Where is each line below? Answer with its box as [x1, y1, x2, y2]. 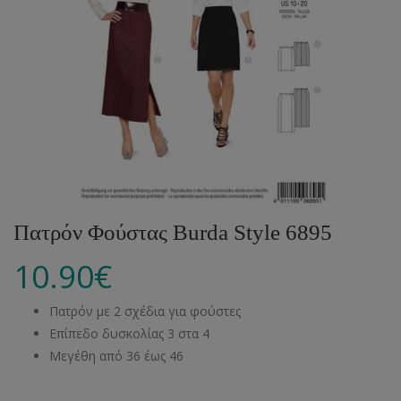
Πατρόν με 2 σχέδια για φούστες [49, 303, 241, 320]
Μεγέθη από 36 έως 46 [49, 347, 183, 364]
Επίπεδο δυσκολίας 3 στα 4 [49, 325, 213, 342]
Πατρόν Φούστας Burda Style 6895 [13, 220, 332, 244]
